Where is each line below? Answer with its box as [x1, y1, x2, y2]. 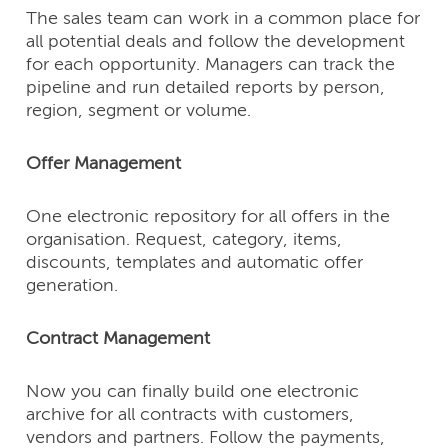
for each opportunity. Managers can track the [26, 56, 396, 75]
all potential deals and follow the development [26, 33, 406, 52]
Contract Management [26, 330, 211, 349]
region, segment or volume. [26, 102, 257, 121]
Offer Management [26, 155, 182, 174]
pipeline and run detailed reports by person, [26, 79, 386, 98]
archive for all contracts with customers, [26, 406, 355, 425]
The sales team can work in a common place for [26, 10, 421, 29]
